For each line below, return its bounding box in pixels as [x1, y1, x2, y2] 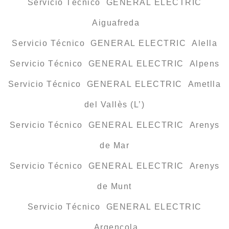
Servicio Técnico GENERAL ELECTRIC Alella [12, 39, 217, 48]
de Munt [97, 182, 132, 191]
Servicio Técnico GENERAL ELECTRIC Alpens [9, 59, 220, 68]
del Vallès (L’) [84, 100, 145, 109]
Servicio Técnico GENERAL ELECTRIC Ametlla [8, 80, 221, 89]
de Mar [100, 141, 129, 150]
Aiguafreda [89, 18, 140, 28]
